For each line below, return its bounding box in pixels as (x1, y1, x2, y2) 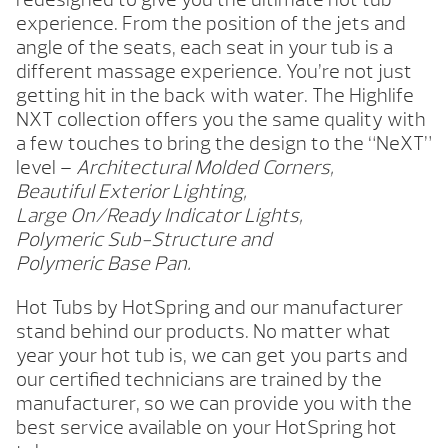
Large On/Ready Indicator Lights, (16, 203, 303, 229)
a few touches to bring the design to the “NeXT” (16, 131, 432, 157)
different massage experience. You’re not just (16, 59, 412, 85)
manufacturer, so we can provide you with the (16, 391, 412, 417)
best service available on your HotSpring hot (16, 415, 397, 441)
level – (16, 155, 76, 181)
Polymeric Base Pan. (16, 251, 191, 277)
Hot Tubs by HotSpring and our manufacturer (16, 295, 403, 321)
